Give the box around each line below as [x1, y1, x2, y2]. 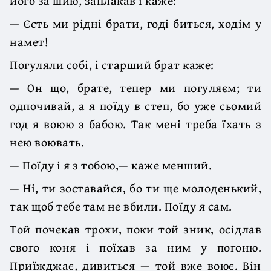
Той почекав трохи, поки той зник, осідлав [10, 220, 261, 238]
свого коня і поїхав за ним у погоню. [10, 238, 261, 256]
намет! [10, 32, 48, 50]
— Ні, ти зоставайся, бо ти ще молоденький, [10, 178, 261, 197]
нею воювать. [10, 132, 84, 151]
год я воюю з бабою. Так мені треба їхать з [10, 114, 261, 132]
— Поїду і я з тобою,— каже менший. [10, 155, 212, 174]
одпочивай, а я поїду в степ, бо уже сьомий [10, 96, 261, 114]
